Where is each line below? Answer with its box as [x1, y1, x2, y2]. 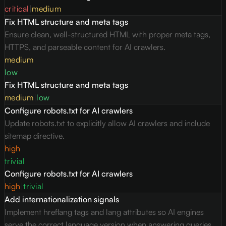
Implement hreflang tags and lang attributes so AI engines [5, 207, 204, 217]
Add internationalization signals [5, 194, 119, 205]
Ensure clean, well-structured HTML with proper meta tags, [5, 29, 210, 40]
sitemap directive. [5, 131, 65, 141]
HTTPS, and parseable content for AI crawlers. [5, 42, 165, 52]
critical [5, 4, 29, 14]
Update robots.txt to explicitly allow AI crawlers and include [5, 118, 210, 129]
